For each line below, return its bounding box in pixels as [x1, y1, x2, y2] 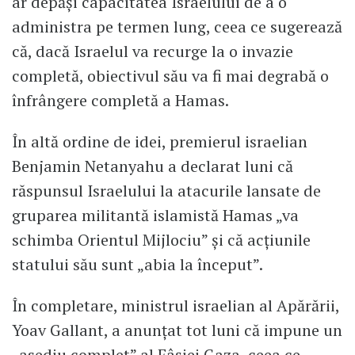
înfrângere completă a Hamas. [12, 90, 229, 112]
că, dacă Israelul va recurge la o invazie [12, 40, 293, 63]
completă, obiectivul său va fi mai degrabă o [12, 65, 329, 87]
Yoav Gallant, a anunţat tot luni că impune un [12, 319, 342, 341]
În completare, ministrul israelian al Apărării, [12, 294, 339, 316]
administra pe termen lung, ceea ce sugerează [12, 16, 342, 38]
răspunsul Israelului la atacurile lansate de [12, 179, 321, 201]
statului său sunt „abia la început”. [12, 253, 263, 275]
